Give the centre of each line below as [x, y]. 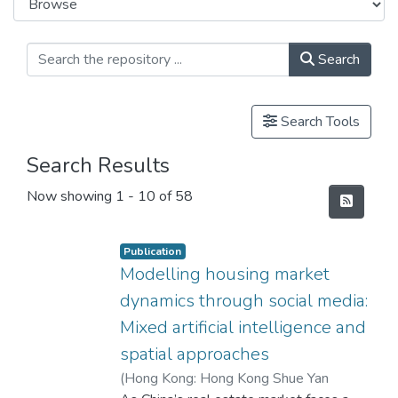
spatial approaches [194, 354]
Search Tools [318, 122]
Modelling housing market [224, 275]
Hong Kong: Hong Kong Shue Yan [226, 379]
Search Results [98, 166]
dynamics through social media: [243, 301]
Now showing [71, 197]
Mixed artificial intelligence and [243, 328]
